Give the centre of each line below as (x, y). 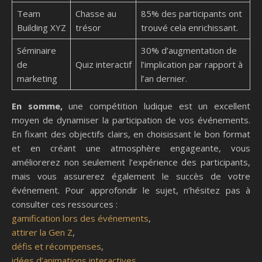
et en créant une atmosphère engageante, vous (131, 148)
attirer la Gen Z (42, 232)
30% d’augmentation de (189, 51)
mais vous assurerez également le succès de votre (131, 176)
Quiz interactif (103, 65)
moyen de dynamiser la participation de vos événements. (131, 120)
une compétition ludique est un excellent (156, 106)
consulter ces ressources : (65, 204)
